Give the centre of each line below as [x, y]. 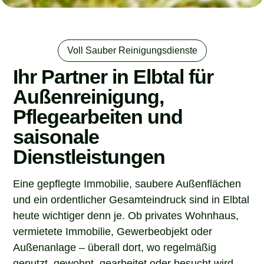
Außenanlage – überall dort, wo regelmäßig [115, 247]
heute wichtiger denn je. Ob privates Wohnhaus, [126, 215]
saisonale [56, 136]
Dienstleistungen [89, 156]
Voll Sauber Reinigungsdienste [132, 49]
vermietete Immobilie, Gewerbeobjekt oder [113, 231]
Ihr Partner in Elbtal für [113, 76]
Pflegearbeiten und [98, 116]
